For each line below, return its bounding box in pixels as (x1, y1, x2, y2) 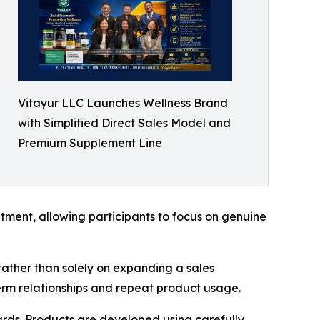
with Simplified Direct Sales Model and (18, 116, 231, 131)
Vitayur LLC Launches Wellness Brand (18, 96, 228, 111)
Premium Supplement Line (18, 136, 162, 151)
